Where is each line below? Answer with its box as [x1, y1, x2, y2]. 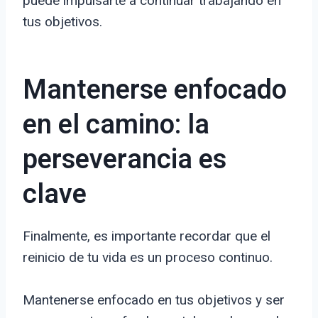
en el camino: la [23, 105, 209, 146]
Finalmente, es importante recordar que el [23, 228, 270, 245]
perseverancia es [23, 140, 226, 180]
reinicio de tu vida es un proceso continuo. [23, 249, 273, 266]
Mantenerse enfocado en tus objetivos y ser [23, 292, 285, 309]
